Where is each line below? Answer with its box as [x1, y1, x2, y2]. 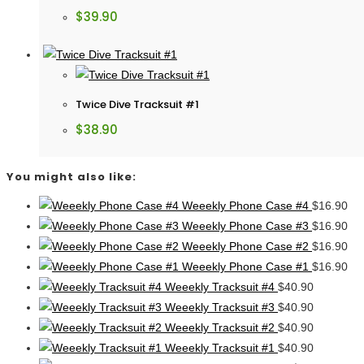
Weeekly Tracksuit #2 [165, 320, 275, 334]
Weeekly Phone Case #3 [182, 219, 309, 232]
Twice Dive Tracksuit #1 [76, 96, 199, 112]
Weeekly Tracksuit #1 [165, 340, 275, 354]
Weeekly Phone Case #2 [182, 239, 309, 253]
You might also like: [6, 168, 136, 184]
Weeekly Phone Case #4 [182, 198, 309, 212]
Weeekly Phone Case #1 [182, 259, 309, 273]
